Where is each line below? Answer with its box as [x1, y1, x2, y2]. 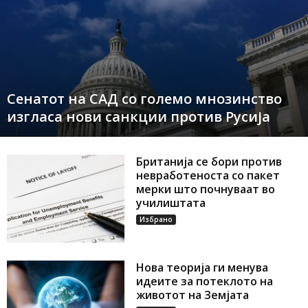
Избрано [140, 214, 173, 224]
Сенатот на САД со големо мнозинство [7, 89, 282, 108]
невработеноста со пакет [136, 168, 280, 183]
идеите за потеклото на [136, 274, 274, 289]
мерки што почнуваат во [136, 181, 276, 197]
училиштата [136, 195, 206, 210]
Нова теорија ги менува [136, 260, 269, 276]
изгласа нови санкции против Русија [7, 107, 270, 126]
